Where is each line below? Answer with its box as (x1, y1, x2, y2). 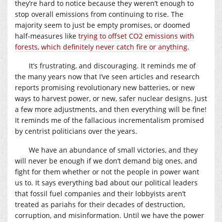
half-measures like (15, 31, 78, 41)
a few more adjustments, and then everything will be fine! (15, 104, 207, 114)
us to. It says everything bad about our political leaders (15, 177, 198, 187)
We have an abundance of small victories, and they (29, 145, 198, 155)
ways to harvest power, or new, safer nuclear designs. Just (15, 93, 207, 103)
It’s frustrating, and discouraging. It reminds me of (29, 60, 196, 70)
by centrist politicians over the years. (15, 126, 137, 136)
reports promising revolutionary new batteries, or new (15, 82, 195, 92)
